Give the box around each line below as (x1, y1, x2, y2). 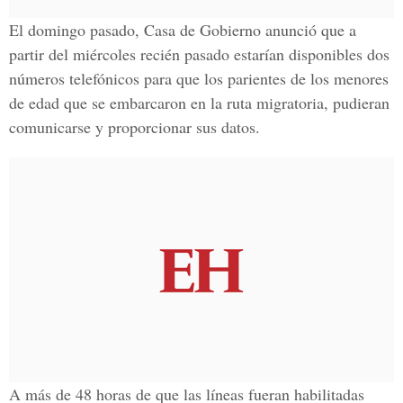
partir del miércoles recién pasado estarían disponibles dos (9, 43, 390, 65)
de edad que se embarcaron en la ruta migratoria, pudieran (9, 92, 390, 113)
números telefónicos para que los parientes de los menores (9, 67, 389, 89)
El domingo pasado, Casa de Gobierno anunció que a (9, 19, 356, 40)
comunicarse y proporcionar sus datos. (9, 116, 260, 138)
